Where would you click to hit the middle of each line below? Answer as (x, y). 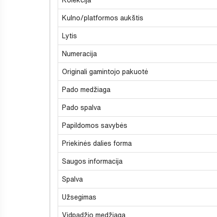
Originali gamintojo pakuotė (105, 71)
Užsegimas (79, 197)
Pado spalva (81, 107)
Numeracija (79, 54)
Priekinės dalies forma (97, 143)
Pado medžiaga (86, 89)
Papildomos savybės (95, 125)
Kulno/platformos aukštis (103, 18)
